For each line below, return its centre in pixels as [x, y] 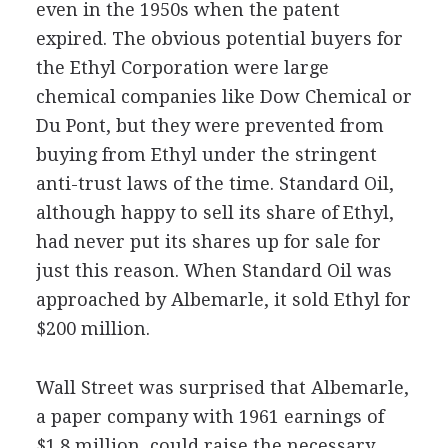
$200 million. [92, 328]
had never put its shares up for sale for [208, 241]
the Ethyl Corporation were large [182, 67]
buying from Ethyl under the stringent [206, 154]
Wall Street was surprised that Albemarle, [222, 387]
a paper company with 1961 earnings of [209, 416]
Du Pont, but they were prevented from [209, 125]
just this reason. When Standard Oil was [213, 270]
